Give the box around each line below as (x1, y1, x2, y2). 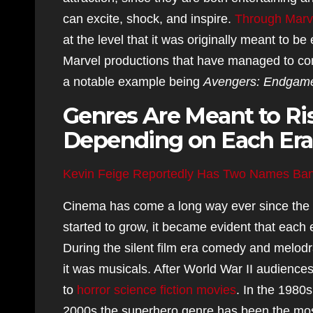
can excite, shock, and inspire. (63, 12, 235, 26)
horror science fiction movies (77, 283, 236, 297)
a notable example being (63, 75, 203, 89)
